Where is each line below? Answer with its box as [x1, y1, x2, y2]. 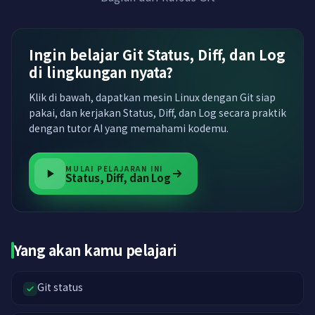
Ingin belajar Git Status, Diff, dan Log [29, 44, 285, 65]
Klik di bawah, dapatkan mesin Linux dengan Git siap [29, 90, 276, 104]
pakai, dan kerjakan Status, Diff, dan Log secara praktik [29, 105, 286, 120]
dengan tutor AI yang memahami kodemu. [29, 121, 229, 135]
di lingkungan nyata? [29, 62, 173, 82]
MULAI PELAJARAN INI [65, 162, 164, 174]
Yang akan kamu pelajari [14, 240, 177, 260]
